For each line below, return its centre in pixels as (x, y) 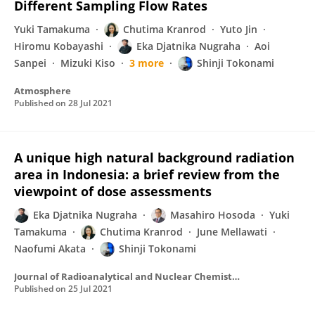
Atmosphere (43, 91)
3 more (147, 63)
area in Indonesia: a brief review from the (147, 174)
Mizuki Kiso (88, 63)
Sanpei (30, 63)
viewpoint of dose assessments (113, 191)
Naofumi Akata (50, 249)
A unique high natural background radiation (154, 157)
